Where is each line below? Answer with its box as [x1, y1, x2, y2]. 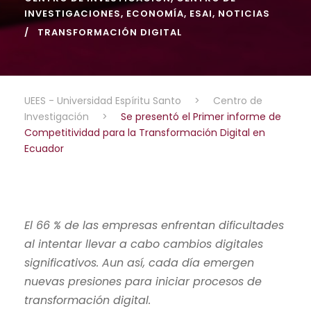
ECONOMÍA [126, 6, 184, 20]
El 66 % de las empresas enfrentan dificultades [24, 217, 284, 233]
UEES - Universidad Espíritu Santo [24, 93, 181, 108]
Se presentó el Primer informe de [121, 109, 281, 124]
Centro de [213, 93, 262, 108]
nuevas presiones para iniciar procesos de [24, 273, 262, 289]
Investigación [24, 109, 89, 124]
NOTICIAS [218, 6, 270, 20]
